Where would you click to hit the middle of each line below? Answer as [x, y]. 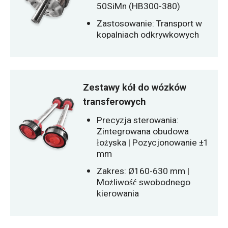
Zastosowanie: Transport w [150, 23]
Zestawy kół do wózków [135, 87]
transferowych [115, 102]
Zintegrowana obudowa [143, 132]
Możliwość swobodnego [144, 182]
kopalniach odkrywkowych [148, 35]
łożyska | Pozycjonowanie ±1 [153, 143]
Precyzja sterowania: [138, 121]
